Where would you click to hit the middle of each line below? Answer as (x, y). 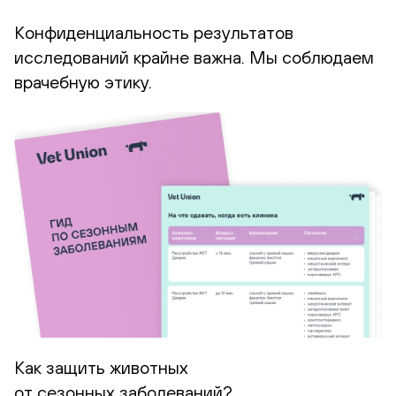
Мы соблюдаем (309, 57)
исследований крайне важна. (129, 57)
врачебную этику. (83, 81)
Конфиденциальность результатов (154, 32)
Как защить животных (101, 367)
